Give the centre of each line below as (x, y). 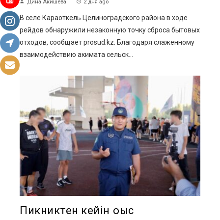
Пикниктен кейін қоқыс (77, 211)
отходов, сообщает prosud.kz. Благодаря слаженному (107, 42)
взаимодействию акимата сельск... (76, 54)
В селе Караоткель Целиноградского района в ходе (104, 17)
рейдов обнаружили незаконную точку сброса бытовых (110, 30)
